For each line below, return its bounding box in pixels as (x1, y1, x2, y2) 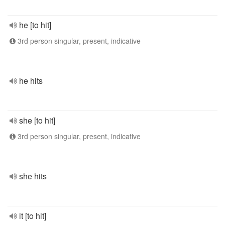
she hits (19, 170, 47, 182)
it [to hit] (19, 210, 46, 221)
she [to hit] (19, 115, 55, 126)
